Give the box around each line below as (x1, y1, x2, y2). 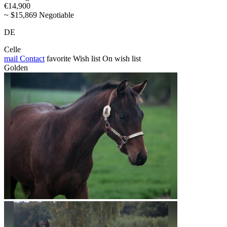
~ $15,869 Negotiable (4, 11, 74, 20)
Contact (18, 54, 45, 63)
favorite (47, 54, 71, 63)
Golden (4, 63, 28, 72)
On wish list (102, 54, 141, 63)
